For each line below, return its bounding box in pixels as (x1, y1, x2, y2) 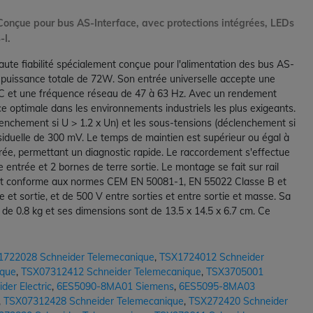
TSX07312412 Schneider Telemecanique (21, 265, 201, 279)
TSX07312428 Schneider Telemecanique (3, 295, 184, 308)
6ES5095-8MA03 (179, 280, 255, 293)
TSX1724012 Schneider (159, 251, 264, 264)
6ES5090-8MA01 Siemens (57, 280, 174, 293)
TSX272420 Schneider (189, 295, 288, 308)
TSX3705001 (206, 265, 263, 279)
